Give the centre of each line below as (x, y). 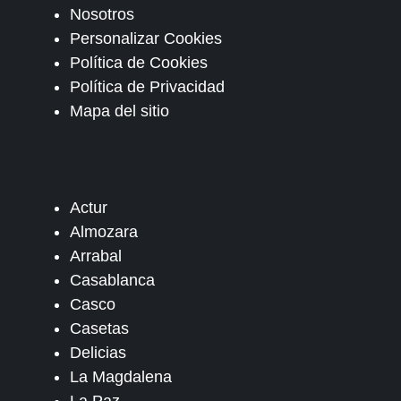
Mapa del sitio (119, 111)
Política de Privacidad (147, 87)
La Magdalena (121, 377)
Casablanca (112, 281)
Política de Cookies (139, 63)
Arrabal (96, 256)
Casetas (99, 329)
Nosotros (102, 15)
